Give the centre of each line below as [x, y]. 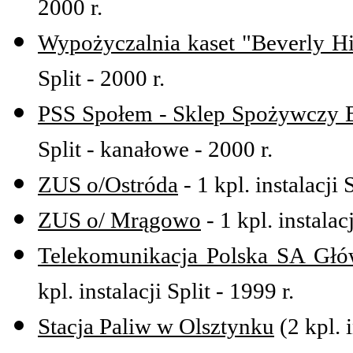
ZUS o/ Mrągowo [119, 220]
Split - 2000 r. [101, 78]
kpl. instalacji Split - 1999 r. [166, 291]
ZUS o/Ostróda [108, 185]
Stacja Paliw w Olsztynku [156, 327]
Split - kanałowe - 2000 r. [155, 149]
